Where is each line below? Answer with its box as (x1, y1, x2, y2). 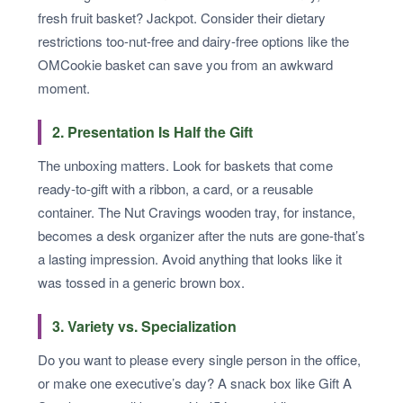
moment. (38, 77, 90, 97)
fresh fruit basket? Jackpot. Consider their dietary (38, 7, 326, 27)
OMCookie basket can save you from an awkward (38, 54, 333, 74)
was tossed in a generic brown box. (38, 272, 245, 291)
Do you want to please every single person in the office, (38, 349, 361, 369)
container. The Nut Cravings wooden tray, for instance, (38, 201, 355, 221)
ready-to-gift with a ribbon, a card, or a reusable (38, 178, 313, 198)
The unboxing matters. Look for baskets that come (38, 155, 333, 175)
